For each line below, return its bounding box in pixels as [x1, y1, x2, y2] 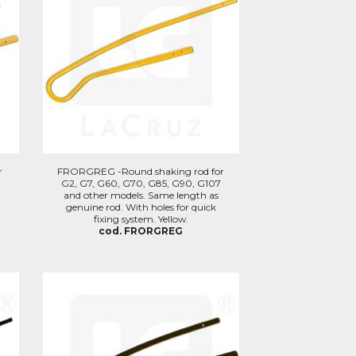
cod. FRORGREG [99, 225, 184, 237]
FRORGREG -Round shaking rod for [57, 165, 225, 177]
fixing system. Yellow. [93, 213, 188, 225]
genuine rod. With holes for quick [65, 201, 216, 213]
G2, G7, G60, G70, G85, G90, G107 [60, 177, 221, 189]
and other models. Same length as [63, 189, 219, 201]
